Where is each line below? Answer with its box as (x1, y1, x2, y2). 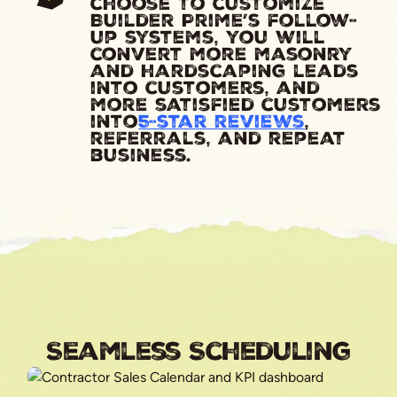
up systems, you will (90, 25, 326, 50)
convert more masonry (90, 42, 354, 66)
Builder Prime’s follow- (90, 8, 359, 33)
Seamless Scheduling (46, 334, 351, 369)
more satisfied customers (90, 92, 382, 117)
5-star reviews (138, 109, 306, 134)
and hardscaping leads (90, 58, 360, 83)
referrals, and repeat (90, 126, 346, 151)
